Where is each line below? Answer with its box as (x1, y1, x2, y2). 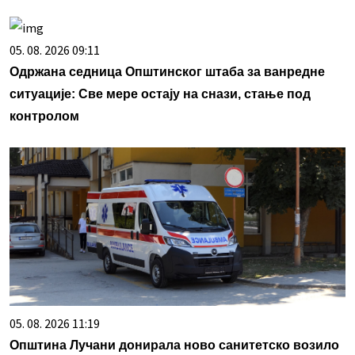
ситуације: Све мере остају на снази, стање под (10, 87, 311, 101)
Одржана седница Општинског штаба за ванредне (10, 65, 325, 79)
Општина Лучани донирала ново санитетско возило (10, 338, 339, 353)
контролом (10, 109, 79, 124)
